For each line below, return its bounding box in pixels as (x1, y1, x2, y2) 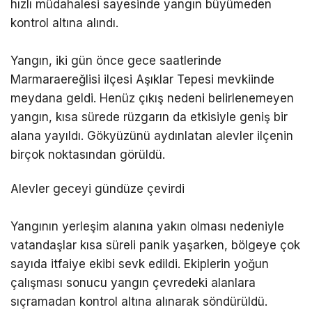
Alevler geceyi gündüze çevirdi (10, 181, 185, 196)
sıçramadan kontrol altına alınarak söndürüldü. (10, 294, 267, 309)
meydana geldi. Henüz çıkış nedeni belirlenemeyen (10, 91, 294, 105)
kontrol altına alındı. (10, 15, 118, 30)
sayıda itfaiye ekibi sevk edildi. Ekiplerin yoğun (10, 256, 269, 271)
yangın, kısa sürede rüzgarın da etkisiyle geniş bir (10, 109, 288, 124)
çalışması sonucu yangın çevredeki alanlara (10, 275, 256, 290)
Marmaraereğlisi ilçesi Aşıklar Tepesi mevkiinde (10, 72, 274, 86)
